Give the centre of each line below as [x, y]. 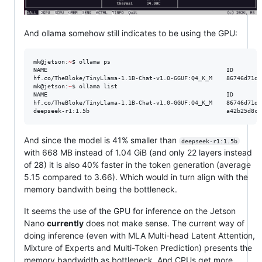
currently [65, 223]
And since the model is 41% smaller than [101, 140]
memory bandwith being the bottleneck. [101, 189]
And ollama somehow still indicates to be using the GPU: [131, 33]
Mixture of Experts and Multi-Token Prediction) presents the [138, 247]
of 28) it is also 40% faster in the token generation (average [137, 164]
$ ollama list [95, 86]
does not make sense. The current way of [164, 223]
